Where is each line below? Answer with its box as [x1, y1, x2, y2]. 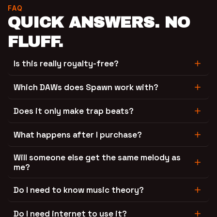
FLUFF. [8, 33, 63, 50]
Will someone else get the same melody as [14, 152, 181, 163]
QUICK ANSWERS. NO [8, 14, 190, 31]
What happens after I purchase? [14, 129, 142, 140]
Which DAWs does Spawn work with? [14, 81, 158, 93]
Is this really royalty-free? [14, 58, 119, 69]
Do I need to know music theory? [14, 184, 144, 195]
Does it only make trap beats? [14, 105, 134, 116]
